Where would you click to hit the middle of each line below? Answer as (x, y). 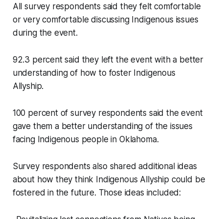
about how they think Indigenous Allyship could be (109, 180)
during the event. (45, 33)
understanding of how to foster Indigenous (94, 73)
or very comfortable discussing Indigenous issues (105, 20)
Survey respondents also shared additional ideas (105, 166)
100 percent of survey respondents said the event (108, 113)
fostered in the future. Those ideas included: (97, 193)
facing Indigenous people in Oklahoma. (86, 140)
